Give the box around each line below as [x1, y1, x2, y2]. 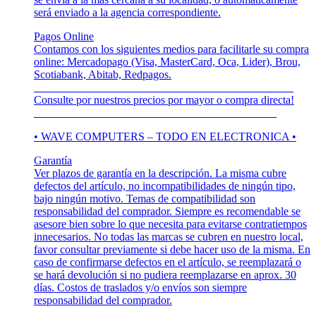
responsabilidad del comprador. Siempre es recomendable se [34, 205, 300, 217]
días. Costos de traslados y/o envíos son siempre [34, 281, 247, 293]
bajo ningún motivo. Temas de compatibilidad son [34, 192, 255, 205]
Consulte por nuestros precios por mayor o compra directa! [34, 93, 294, 106]
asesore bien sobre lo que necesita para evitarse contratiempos [34, 217, 307, 230]
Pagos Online [34, 30, 94, 42]
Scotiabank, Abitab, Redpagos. [34, 68, 171, 80]
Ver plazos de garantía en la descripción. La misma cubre [34, 166, 286, 179]
